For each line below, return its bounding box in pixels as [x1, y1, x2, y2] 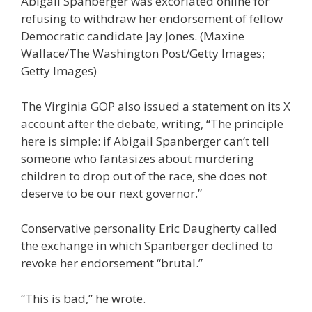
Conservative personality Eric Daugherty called [21, 220, 277, 237]
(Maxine [200, 28, 244, 45]
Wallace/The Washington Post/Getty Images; [21, 45, 265, 62]
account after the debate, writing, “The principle [21, 115, 283, 132]
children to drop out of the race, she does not [21, 167, 267, 184]
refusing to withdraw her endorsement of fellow [21, 10, 283, 27]
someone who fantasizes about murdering [21, 150, 254, 166]
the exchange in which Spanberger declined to [21, 237, 273, 254]
